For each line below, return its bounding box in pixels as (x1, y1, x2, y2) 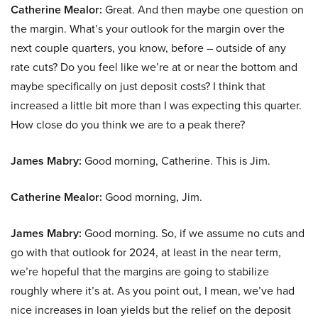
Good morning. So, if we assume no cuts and (82, 225, 305, 242)
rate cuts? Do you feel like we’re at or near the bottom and (11, 59, 297, 76)
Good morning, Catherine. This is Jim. (82, 153, 270, 170)
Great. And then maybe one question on (102, 1, 304, 18)
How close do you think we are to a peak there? (11, 116, 245, 133)
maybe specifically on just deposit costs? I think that (11, 78, 265, 95)
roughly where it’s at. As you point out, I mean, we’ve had (11, 283, 295, 300)
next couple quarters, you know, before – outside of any (11, 40, 286, 57)
